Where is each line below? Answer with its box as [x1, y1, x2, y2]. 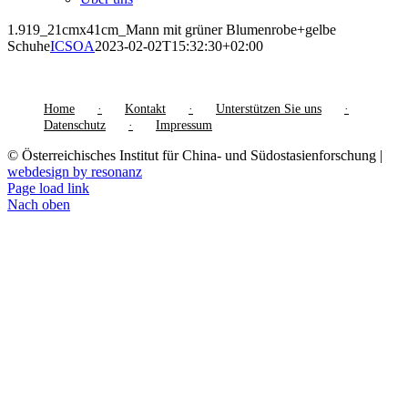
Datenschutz [44, 118, 106, 132]
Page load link [7, 180, 89, 196]
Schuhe [7, 38, 50, 54]
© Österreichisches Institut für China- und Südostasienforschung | [7, 148, 382, 163]
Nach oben [7, 197, 70, 212]
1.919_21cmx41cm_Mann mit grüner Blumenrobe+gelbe [7, 22, 336, 37]
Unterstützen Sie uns [216, 102, 321, 116]
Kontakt [125, 102, 166, 116]
